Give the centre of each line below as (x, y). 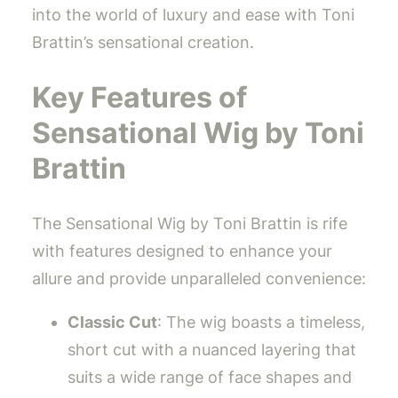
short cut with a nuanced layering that (212, 350)
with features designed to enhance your (182, 251)
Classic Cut (112, 322)
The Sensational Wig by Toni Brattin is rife (190, 224)
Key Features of (139, 97)
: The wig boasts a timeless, (261, 322)
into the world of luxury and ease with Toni (193, 15)
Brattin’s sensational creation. (143, 43)
